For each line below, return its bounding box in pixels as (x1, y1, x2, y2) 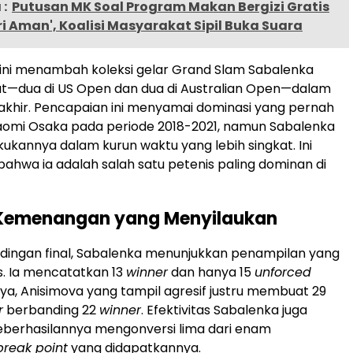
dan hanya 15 (168, 262, 255, 281)
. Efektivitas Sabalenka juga (141, 300, 307, 319)
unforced (255, 262, 311, 281)
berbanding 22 (3, 300, 99, 319)
